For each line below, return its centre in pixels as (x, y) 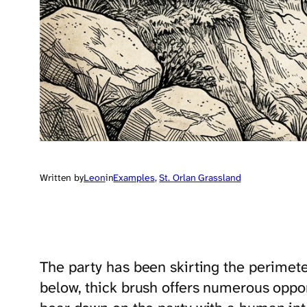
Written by (62, 177)
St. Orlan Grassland (200, 177)
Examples (134, 177)
